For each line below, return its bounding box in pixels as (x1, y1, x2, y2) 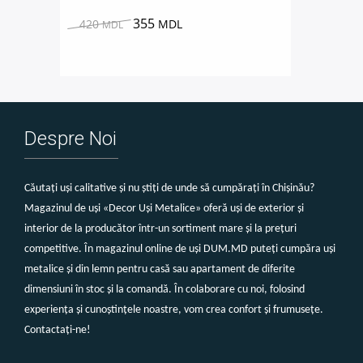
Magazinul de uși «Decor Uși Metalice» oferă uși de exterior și (24, 202, 304, 215)
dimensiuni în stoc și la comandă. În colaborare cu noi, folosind (24, 283, 305, 296)
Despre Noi (24, 126, 117, 150)
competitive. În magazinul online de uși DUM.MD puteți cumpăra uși (24, 242, 335, 255)
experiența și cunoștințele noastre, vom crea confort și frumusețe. (24, 303, 323, 316)
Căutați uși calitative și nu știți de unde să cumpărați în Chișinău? (24, 181, 314, 194)
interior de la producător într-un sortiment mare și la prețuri (24, 222, 297, 235)
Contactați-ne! (24, 323, 91, 336)
